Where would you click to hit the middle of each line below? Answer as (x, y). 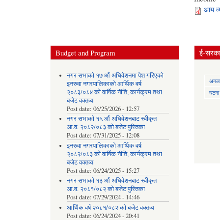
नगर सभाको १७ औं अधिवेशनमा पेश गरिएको (115, 75)
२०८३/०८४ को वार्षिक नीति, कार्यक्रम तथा (114, 92)
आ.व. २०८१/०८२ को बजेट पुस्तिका (106, 189)
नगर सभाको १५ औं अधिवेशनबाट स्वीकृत (111, 119)
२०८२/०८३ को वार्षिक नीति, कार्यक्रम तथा (114, 154)
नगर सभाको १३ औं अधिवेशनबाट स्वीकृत (111, 181)
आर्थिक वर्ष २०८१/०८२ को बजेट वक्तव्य (110, 207)
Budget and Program (85, 52)
